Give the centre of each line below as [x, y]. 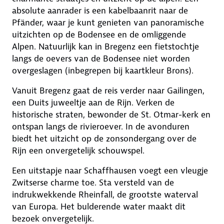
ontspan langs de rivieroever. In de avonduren [101, 126]
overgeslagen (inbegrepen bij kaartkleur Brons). [105, 70]
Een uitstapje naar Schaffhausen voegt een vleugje [110, 170]
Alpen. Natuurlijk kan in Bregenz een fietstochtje [105, 46]
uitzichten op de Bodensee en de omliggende [99, 34]
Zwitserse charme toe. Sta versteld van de [93, 182]
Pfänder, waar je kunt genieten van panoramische [108, 22]
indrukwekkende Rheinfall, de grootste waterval [105, 194]
